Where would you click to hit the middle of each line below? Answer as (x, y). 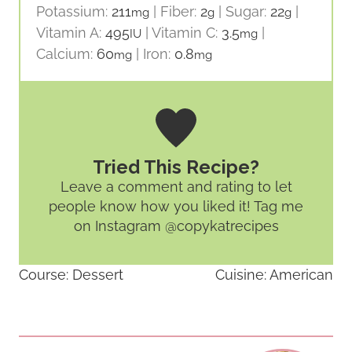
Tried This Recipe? (176, 167)
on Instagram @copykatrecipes (176, 225)
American (301, 274)
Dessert (98, 274)
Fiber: (180, 12)
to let (273, 186)
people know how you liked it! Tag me (176, 206)
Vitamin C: (187, 33)
